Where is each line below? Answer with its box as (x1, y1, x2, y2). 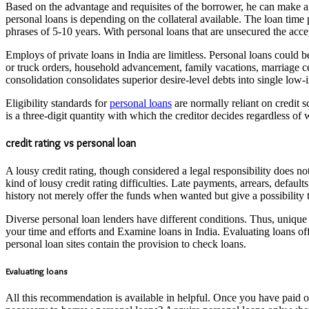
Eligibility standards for (6, 97, 110, 110)
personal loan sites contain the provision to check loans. (6, 237, 246, 250)
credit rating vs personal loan (6, 137, 136, 150)
